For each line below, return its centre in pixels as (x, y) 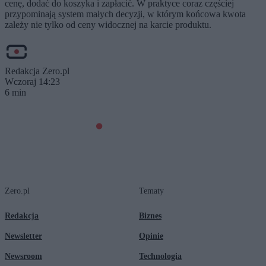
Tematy (151, 191)
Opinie (151, 236)
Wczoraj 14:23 (32, 81)
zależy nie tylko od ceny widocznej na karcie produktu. (108, 24)
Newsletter (23, 236)
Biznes (150, 216)
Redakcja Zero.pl (37, 71)
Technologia (160, 256)
